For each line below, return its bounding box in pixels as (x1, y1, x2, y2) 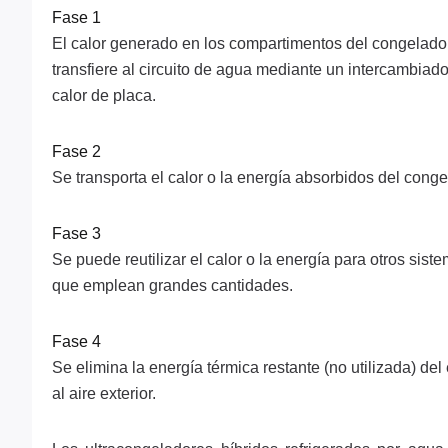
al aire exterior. (52, 385, 156, 402)
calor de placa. (52, 87, 156, 104)
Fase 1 (52, 9, 101, 26)
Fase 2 (52, 143, 101, 160)
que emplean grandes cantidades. (52, 277, 293, 294)
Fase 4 (52, 333, 101, 350)
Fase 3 (52, 225, 101, 242)
